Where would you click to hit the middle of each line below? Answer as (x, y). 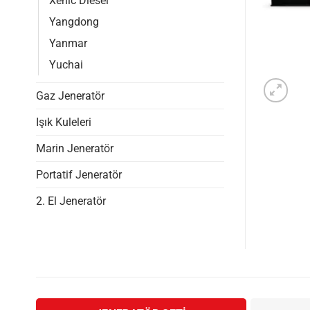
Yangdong (74, 21)
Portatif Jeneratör (79, 174)
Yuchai (66, 64)
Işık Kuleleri (64, 122)
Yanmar (68, 43)
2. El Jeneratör (71, 201)
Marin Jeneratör (75, 148)
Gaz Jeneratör (70, 95)
